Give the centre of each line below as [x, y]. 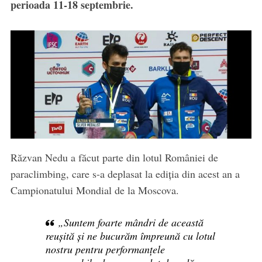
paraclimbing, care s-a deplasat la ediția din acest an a [125, 174]
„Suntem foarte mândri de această [131, 223]
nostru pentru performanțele [105, 249]
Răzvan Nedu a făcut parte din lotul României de [114, 158]
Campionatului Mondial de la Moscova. [94, 190]
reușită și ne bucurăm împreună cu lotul [130, 236]
